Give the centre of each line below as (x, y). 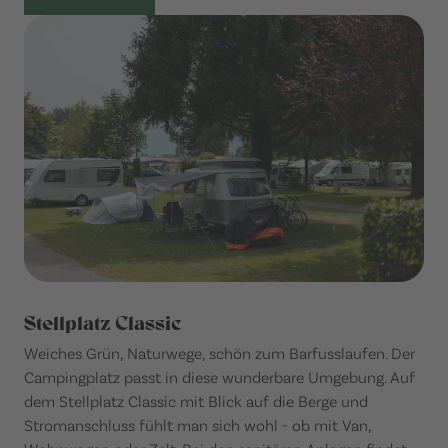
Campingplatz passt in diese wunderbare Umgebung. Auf (219, 377)
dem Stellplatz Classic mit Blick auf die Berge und (196, 401)
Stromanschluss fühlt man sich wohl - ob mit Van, (197, 425)
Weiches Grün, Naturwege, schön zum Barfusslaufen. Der (219, 353)
